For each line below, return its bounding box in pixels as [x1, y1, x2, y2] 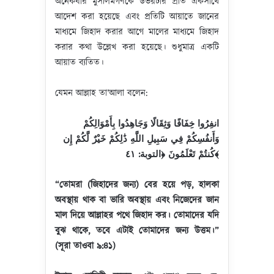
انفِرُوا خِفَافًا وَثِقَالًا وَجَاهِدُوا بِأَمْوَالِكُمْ [83, 117, 219, 130]
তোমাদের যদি [174, 209, 219, 222]
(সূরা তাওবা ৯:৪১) [55, 240, 116, 253]
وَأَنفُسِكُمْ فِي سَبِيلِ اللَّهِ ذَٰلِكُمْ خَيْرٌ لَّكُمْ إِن [63, 133, 219, 146]
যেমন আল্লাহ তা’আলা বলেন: [55, 87, 147, 100]
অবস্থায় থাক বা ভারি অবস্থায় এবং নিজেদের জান [55, 194, 219, 207]
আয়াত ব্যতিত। [55, 56, 104, 69]
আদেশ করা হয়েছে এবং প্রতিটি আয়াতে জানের [55, 10, 219, 23]
